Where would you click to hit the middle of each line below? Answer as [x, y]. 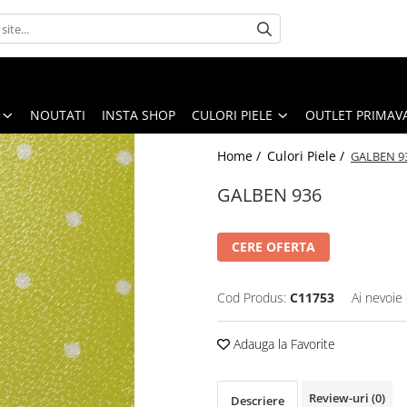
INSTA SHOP [139, 114]
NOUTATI [58, 114]
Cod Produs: [252, 297]
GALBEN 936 [269, 194]
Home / [241, 155]
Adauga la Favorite [283, 343]
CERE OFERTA [273, 246]
